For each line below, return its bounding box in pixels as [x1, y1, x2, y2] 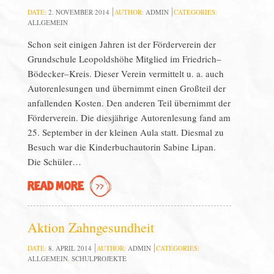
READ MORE [27, 182, 84, 192]
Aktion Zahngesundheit [27, 218, 154, 236]
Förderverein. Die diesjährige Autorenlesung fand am [27, 111, 231, 124]
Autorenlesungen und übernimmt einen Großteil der [27, 82, 226, 94]
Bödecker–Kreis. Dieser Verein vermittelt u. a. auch [27, 67, 224, 80]
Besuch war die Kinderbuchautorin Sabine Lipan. [27, 141, 216, 153]
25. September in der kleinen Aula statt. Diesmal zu [27, 126, 224, 138]
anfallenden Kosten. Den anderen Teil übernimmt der [27, 97, 231, 109]
